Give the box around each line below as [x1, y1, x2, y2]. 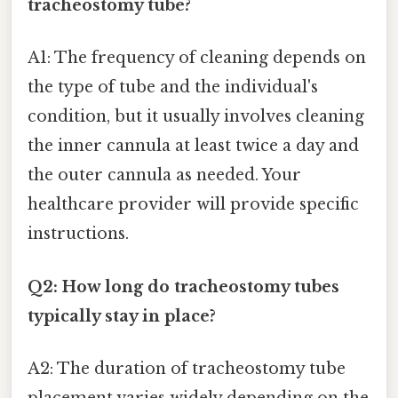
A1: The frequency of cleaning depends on [28, 48, 366, 68]
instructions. [28, 224, 129, 244]
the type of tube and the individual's [28, 77, 318, 98]
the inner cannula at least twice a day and [28, 136, 359, 156]
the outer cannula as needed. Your [28, 165, 301, 186]
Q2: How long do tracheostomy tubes [28, 276, 339, 297]
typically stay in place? [28, 306, 216, 326]
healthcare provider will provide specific [28, 195, 359, 215]
